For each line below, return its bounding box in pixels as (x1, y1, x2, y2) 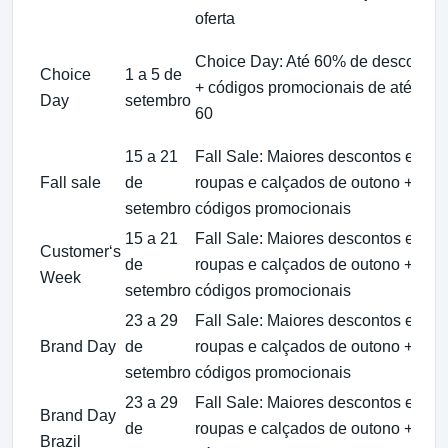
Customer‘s (40, 242, 121, 260)
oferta (195, 9, 235, 27)
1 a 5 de (125, 65, 182, 83)
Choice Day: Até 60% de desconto (195, 52, 437, 70)
